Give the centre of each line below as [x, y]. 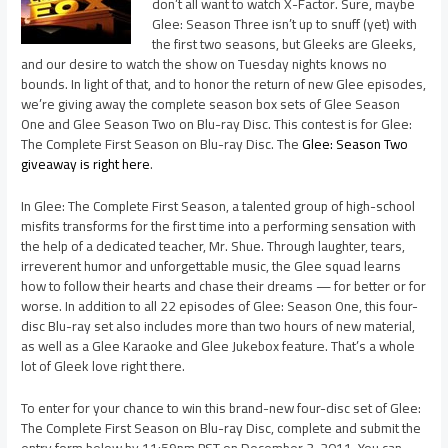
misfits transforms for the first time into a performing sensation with [219, 225]
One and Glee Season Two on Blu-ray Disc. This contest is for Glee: [217, 124]
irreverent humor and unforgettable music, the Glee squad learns [211, 265]
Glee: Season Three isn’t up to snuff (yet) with [284, 24]
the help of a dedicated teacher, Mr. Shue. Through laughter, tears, [213, 245]
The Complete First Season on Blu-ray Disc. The [162, 144]
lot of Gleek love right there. [103, 365]
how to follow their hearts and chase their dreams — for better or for [224, 285]
